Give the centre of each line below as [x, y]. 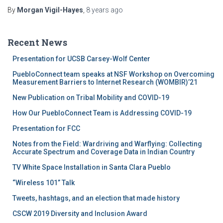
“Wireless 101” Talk [44, 182]
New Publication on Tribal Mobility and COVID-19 [91, 97]
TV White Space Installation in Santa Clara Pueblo [92, 167]
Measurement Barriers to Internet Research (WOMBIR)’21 [105, 82]
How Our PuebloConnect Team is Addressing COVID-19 [102, 113]
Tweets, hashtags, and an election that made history [96, 198]
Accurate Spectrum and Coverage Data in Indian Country [104, 152]
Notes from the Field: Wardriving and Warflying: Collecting [107, 144]
